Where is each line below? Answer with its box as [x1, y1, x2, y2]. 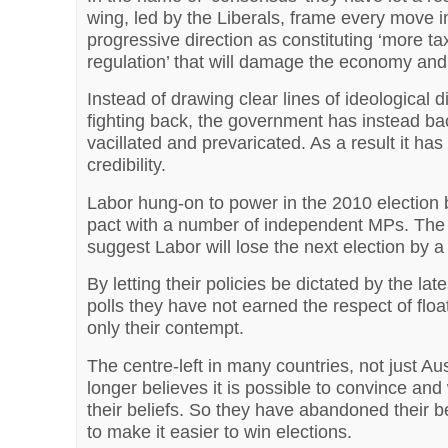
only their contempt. [87, 318, 245, 339]
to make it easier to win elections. [87, 421, 353, 442]
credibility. [87, 155, 167, 176]
